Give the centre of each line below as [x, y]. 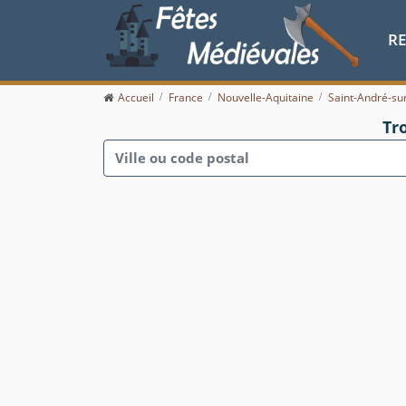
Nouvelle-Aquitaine [266, 98]
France [186, 98]
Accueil [136, 98]
